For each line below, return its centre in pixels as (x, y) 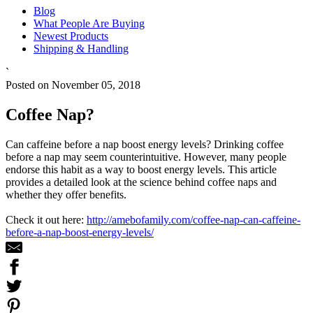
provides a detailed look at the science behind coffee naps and (141, 182)
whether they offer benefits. (66, 195)
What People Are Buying (89, 24)
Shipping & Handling (81, 49)
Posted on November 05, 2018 (73, 85)
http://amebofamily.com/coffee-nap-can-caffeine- (194, 220)
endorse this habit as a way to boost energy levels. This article (141, 170)
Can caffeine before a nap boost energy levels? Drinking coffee (145, 145)
